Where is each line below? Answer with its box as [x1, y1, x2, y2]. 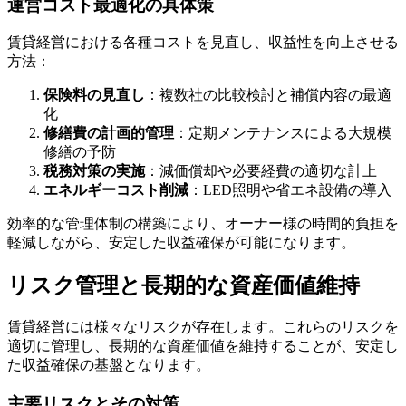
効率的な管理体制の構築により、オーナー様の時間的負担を [7, 216, 399, 232]
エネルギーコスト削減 [43, 182, 188, 198]
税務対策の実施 [43, 163, 145, 179]
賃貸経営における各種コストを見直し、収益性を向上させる [7, 34, 399, 51]
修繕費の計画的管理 [43, 125, 174, 141]
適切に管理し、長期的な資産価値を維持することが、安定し [7, 338, 399, 354]
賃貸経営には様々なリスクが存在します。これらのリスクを [7, 319, 399, 335]
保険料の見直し [43, 87, 145, 103]
